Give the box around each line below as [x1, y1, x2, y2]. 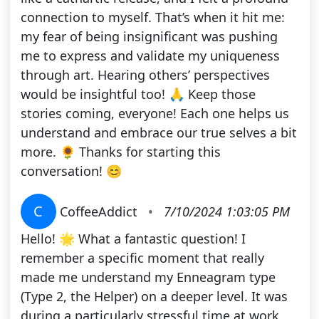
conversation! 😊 [20, 162, 122, 180]
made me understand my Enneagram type [20, 268, 276, 286]
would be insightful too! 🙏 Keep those [20, 85, 256, 103]
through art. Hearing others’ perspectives [20, 66, 270, 84]
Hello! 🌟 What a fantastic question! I [20, 230, 246, 248]
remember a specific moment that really [20, 249, 264, 267]
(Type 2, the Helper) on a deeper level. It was [20, 288, 288, 305]
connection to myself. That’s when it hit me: [20, 9, 285, 26]
